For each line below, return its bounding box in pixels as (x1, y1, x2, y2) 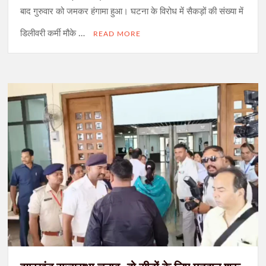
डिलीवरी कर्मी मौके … (20, 28, 88, 38)
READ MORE (93, 30, 141, 37)
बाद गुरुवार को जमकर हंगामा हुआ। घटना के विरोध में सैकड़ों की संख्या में (20, 7, 244, 16)
